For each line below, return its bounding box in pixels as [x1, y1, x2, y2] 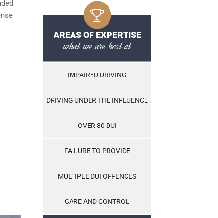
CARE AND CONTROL [65, 198, 129, 206]
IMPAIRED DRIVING [68, 71, 127, 79]
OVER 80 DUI [77, 122, 117, 130]
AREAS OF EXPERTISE [53, 30, 141, 40]
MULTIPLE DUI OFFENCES [58, 172, 136, 181]
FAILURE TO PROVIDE [64, 147, 130, 155]
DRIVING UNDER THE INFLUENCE [46, 96, 148, 105]
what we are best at [63, 38, 131, 54]
